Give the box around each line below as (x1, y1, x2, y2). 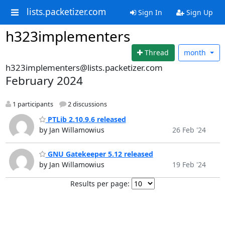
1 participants (11, 99, 53, 108)
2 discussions (66, 99, 107, 108)
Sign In (136, 8, 162, 17)
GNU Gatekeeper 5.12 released (45, 149, 153, 159)
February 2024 (5, 72, 83, 88)
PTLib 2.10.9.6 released (45, 115, 126, 125)
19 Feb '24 (172, 159, 206, 169)
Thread (145, 48, 169, 58)
